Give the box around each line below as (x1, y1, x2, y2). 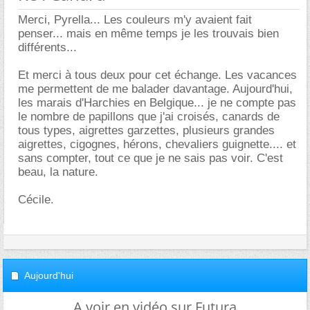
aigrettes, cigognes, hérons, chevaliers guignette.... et (18, 138, 296, 151)
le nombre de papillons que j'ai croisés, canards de (18, 110, 280, 123)
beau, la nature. (18, 165, 98, 179)
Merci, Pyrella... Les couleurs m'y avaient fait (18, 13, 252, 26)
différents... (18, 41, 77, 54)
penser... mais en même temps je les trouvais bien (18, 27, 279, 40)
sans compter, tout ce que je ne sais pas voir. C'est (18, 152, 283, 165)
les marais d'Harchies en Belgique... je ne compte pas (18, 96, 296, 109)
